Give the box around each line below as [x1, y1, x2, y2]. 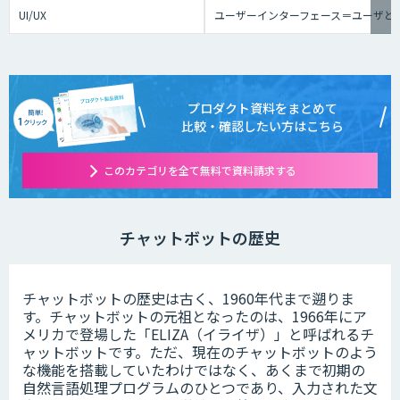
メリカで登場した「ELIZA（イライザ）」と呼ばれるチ [22, 323, 374, 346]
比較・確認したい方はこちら [181, 117, 344, 136]
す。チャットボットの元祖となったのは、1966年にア [22, 305, 367, 328]
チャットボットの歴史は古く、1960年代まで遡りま [22, 287, 354, 310]
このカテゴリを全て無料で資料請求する [104, 162, 296, 179]
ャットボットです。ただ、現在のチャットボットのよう [22, 341, 378, 363]
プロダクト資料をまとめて [187, 99, 337, 118]
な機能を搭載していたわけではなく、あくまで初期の [22, 359, 365, 381]
